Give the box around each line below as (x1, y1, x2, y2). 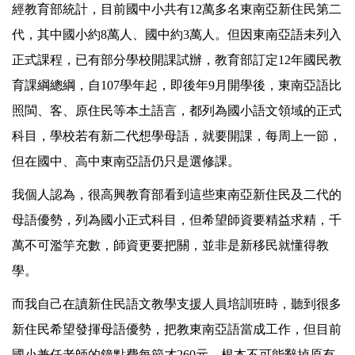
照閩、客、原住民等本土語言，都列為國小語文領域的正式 (12, 104, 342, 118)
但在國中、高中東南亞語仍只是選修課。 (12, 155, 240, 169)
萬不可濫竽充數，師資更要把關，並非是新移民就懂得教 (12, 239, 329, 253)
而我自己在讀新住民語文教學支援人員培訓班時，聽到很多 (12, 297, 342, 311)
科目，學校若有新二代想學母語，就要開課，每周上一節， (12, 129, 342, 143)
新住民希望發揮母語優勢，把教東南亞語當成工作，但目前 (12, 323, 342, 337)
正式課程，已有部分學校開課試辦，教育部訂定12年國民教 (12, 53, 342, 67)
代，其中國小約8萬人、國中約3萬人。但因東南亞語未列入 (12, 28, 342, 42)
